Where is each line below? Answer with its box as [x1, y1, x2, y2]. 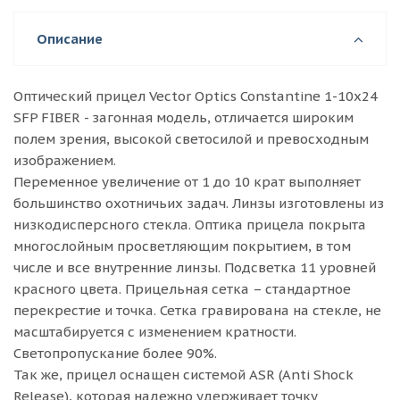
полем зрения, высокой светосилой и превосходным [13, 130, 369, 147]
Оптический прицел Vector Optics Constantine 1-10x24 [13, 87, 378, 104]
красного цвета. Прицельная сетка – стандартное [13, 280, 351, 297]
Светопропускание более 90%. [13, 345, 217, 362]
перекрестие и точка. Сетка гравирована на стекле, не [13, 302, 381, 319]
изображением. [13, 152, 116, 169]
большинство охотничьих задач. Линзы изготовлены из [13, 195, 384, 212]
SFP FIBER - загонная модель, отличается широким [13, 109, 354, 126]
